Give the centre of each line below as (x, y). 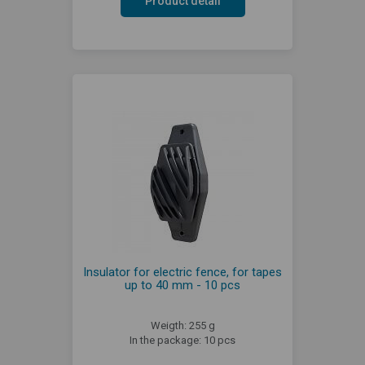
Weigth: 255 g (182, 325)
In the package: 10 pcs (182, 340)
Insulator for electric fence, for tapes (182, 272)
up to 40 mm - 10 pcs (182, 285)
